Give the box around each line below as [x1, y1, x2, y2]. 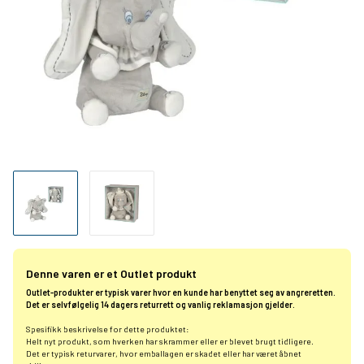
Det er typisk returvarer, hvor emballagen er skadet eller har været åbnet [26, 348, 301, 359]
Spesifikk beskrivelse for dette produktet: [26, 323, 189, 335]
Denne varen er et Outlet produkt [26, 266, 197, 281]
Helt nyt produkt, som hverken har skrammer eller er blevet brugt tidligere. [26, 336, 314, 347]
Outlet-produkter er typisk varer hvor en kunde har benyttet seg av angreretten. [26, 287, 336, 298]
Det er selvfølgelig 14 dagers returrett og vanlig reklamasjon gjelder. [26, 299, 295, 310]
